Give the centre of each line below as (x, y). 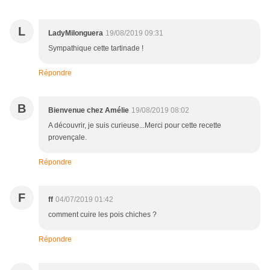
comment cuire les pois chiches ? (102, 215)
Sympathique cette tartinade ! (96, 49)
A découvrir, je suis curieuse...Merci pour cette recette (135, 126)
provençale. (67, 138)
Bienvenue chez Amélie (89, 111)
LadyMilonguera (76, 33)
